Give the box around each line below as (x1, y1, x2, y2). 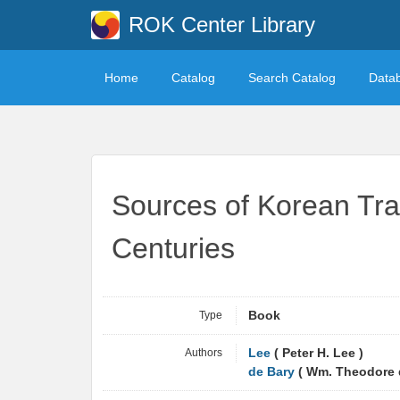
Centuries (112, 232, 235, 264)
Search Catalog (248, 71, 336, 85)
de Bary (248, 365, 295, 379)
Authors (185, 346, 222, 359)
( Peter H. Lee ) (271, 346, 363, 360)
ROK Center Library (128, 12, 315, 37)
